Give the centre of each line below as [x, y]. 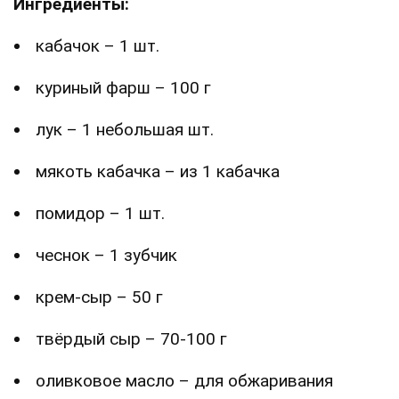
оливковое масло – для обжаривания [184, 381]
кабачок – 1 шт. [98, 46]
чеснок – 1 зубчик [106, 256]
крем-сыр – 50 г [99, 297]
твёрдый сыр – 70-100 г [131, 339]
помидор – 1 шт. [100, 214]
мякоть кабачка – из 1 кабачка [158, 172]
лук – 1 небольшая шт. [125, 130]
